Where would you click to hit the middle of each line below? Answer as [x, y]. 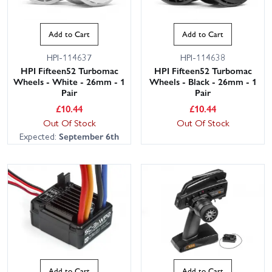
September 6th [89, 136]
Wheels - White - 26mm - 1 [69, 81]
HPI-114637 [69, 57]
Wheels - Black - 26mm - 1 [203, 81]
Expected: [39, 136]
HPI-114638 [203, 57]
